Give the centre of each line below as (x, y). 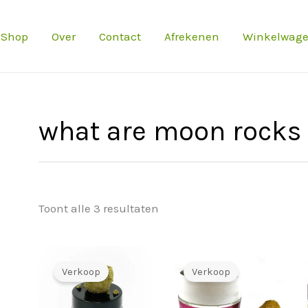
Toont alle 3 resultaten (99, 209)
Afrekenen (192, 36)
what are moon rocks (170, 131)
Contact (120, 36)
